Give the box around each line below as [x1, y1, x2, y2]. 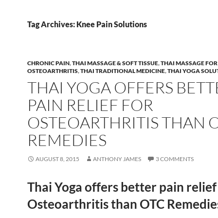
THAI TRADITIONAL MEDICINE [80, 67, 165, 74]
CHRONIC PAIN [27, 59, 70, 67]
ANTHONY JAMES [93, 155, 141, 163]
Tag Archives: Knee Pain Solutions [27, 19, 147, 29]
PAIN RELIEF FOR [27, 95, 153, 115]
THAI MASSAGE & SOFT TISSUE [72, 59, 158, 67]
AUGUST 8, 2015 [36, 155, 79, 163]
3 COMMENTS [156, 155, 194, 163]
